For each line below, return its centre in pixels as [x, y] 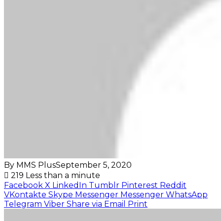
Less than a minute [63, 175]
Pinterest [140, 185]
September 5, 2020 [94, 165]
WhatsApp [187, 194]
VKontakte [25, 194]
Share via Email [96, 204]
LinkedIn [70, 185]
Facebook [23, 185]
